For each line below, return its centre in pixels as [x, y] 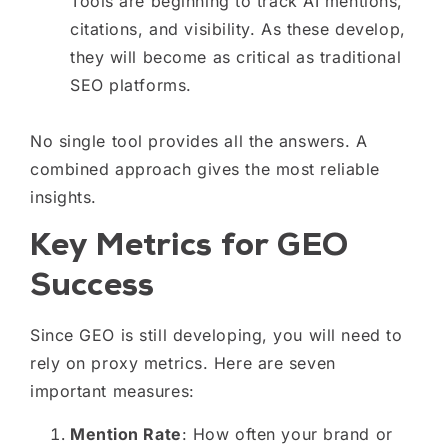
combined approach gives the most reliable [205, 168]
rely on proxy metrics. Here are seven [183, 363]
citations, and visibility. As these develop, [238, 28]
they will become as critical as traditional [236, 56]
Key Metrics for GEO [189, 245]
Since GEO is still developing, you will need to [216, 335]
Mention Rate [126, 433]
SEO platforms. [131, 84]
